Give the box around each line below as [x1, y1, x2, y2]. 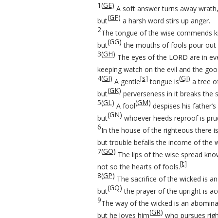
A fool [114, 101, 135, 110]
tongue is [147, 77, 179, 86]
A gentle [112, 77, 140, 86]
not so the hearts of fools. [97, 162, 180, 171]
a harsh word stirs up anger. [120, 16, 210, 25]
